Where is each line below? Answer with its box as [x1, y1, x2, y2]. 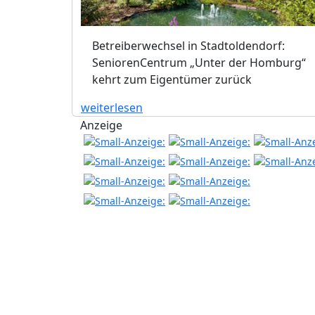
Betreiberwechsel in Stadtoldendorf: [92, 37, 285, 53]
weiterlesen [81, 99, 143, 115]
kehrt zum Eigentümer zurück [92, 71, 252, 87]
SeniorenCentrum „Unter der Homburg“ [92, 54, 306, 70]
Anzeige [80, 117, 122, 133]
